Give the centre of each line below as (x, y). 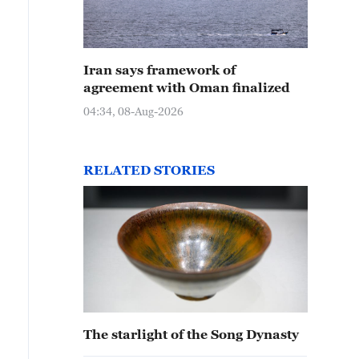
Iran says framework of (159, 70)
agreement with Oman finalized (187, 87)
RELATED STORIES (149, 170)
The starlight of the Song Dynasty (191, 334)
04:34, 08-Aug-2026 (133, 111)
